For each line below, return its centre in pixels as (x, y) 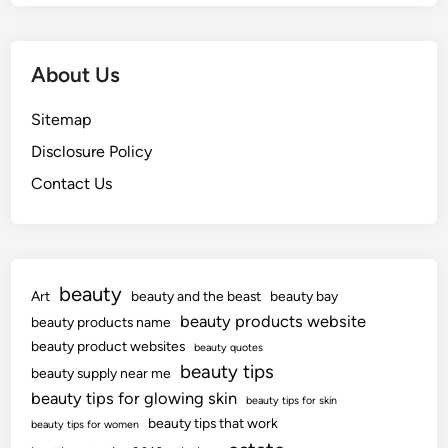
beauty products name (101, 321)
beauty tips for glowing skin (134, 397)
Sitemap (61, 119)
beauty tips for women (85, 424)
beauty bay (304, 295)
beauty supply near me (101, 372)
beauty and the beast (196, 295)
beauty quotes (229, 347)
